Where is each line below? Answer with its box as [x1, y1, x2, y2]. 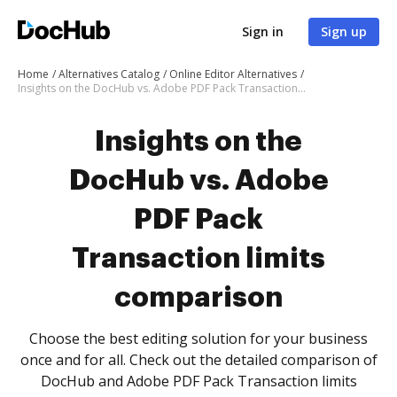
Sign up [321, 23, 367, 40]
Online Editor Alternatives [169, 66, 297, 82]
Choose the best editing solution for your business [29, 329, 368, 348]
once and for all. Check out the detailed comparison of [19, 350, 378, 370]
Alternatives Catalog [58, 66, 160, 82]
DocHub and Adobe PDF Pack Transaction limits [40, 371, 357, 391]
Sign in [242, 23, 284, 40]
